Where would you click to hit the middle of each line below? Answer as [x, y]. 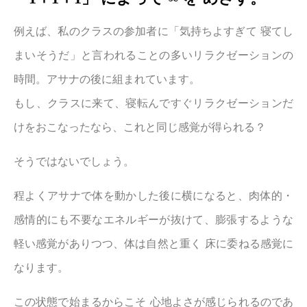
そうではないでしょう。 [74, 161]
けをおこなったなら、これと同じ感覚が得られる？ [140, 127]
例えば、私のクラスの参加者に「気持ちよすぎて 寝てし [153, 31]
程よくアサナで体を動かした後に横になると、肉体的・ [153, 196]
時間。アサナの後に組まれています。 [107, 79]
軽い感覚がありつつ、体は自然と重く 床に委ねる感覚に [153, 244]
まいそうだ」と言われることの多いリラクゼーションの [153, 55]
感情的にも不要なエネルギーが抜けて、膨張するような [153, 220]
